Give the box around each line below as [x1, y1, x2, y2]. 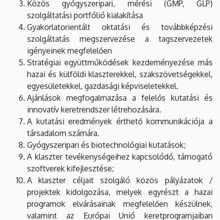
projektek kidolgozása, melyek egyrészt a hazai [27, 187, 213, 197]
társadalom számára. [27, 128, 99, 138]
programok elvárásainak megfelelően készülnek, [27, 198, 213, 209]
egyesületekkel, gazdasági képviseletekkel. [27, 81, 178, 91]
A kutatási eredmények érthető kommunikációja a [27, 116, 213, 126]
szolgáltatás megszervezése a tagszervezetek [27, 33, 213, 44]
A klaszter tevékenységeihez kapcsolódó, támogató [27, 151, 213, 162]
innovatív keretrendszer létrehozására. [27, 104, 161, 114]
